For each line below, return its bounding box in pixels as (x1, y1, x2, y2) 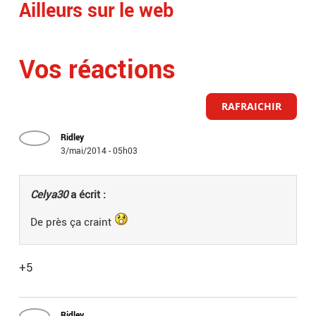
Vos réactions (19, 51, 176, 86)
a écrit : (68, 187, 107, 202)
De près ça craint (30, 214, 115, 229)
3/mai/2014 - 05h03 (61, 145, 138, 157)
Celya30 (30, 187, 68, 202)
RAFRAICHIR (221, 99, 281, 114)
